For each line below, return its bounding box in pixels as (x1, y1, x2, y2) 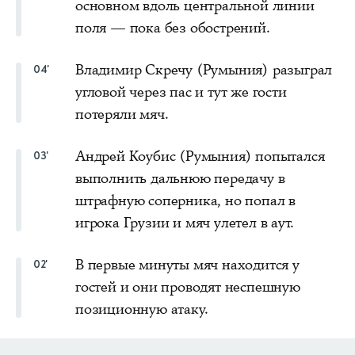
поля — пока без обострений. (75, 17, 270, 37)
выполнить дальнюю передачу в (75, 168, 285, 188)
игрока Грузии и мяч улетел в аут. (75, 212, 294, 232)
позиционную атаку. (75, 299, 208, 319)
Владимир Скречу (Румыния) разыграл (75, 59, 333, 79)
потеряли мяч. (75, 104, 169, 124)
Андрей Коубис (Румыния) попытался (75, 146, 325, 166)
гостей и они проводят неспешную (75, 277, 300, 296)
